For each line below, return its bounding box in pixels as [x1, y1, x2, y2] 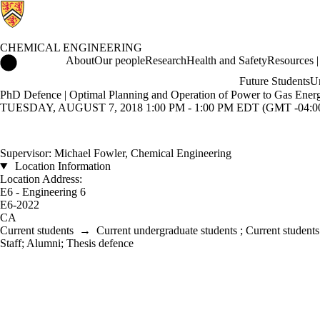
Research [145, 54, 186, 66]
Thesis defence [66, 237, 134, 249]
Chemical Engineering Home [17, 54, 149, 66]
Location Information [11, 160, 111, 172]
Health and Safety [186, 54, 267, 66]
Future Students [239, 75, 310, 87]
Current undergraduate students [96, 224, 237, 236]
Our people [94, 54, 145, 66]
